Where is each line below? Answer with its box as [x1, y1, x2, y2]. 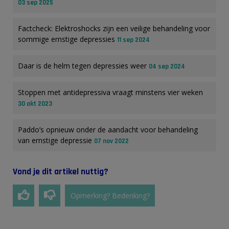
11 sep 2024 [117, 35, 150, 44]
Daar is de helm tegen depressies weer [18, 60, 149, 71]
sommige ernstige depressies [18, 34, 117, 44]
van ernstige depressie [18, 135, 94, 145]
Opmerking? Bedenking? [70, 190, 150, 200]
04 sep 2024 [149, 62, 185, 71]
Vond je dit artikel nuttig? [13, 166, 108, 177]
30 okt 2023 [18, 99, 52, 108]
